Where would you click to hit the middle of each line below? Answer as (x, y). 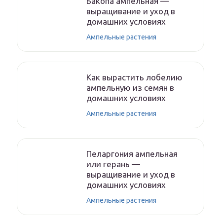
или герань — (113, 164)
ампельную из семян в (130, 88)
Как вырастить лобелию (134, 77)
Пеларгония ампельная (132, 154)
